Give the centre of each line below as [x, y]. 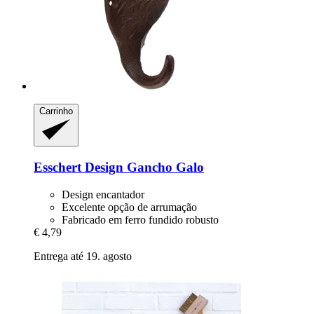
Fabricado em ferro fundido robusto [140, 219]
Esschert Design [78, 167]
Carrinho [56, 111]
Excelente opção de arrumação [129, 207]
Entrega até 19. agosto [83, 256]
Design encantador [103, 194]
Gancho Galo [164, 167]
